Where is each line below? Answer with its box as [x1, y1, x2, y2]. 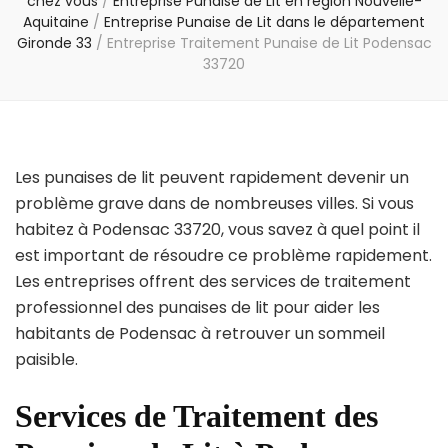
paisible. [15, 348, 78, 372]
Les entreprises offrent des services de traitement [15, 270, 411, 294]
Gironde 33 [16, 33, 92, 54]
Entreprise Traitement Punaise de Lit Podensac [106, 33, 432, 54]
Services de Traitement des [15, 398, 378, 435]
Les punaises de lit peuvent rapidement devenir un [15, 166, 409, 190]
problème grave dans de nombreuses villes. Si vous [15, 192, 414, 216]
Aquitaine [23, 12, 89, 33]
